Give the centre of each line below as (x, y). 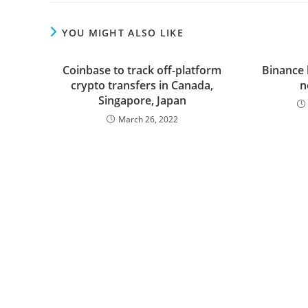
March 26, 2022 (148, 119)
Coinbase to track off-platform (142, 70)
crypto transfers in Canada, (142, 85)
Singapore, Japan (142, 100)
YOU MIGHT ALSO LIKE (123, 32)
